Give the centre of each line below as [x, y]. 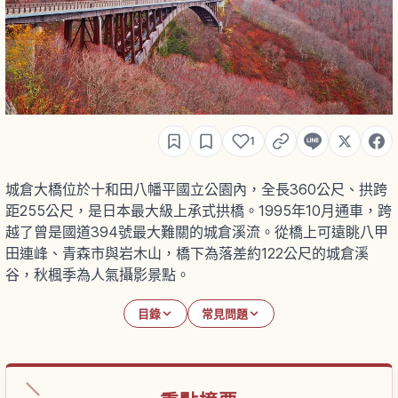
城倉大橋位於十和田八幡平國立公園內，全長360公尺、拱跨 [196, 190]
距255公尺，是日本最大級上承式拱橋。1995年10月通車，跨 [199, 211]
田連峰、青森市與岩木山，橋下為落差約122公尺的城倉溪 [187, 254]
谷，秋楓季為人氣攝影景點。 [98, 275]
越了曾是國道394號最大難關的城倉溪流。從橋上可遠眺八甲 [197, 232]
